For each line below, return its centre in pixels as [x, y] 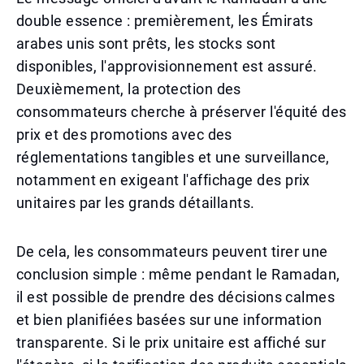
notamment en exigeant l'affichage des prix [163, 180]
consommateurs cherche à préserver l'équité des [182, 112]
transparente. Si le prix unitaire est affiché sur [171, 342]
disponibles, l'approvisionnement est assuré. [167, 66]
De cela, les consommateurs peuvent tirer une [172, 251]
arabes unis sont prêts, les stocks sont [146, 43]
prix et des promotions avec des [124, 134]
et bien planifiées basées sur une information [169, 320]
